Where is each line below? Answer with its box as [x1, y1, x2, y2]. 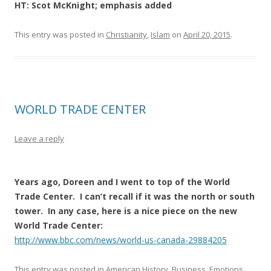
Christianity [106, 29, 147, 40]
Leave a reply [15, 133, 64, 144]
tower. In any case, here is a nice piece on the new [15, 205, 237, 217]
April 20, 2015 [183, 29, 230, 40]
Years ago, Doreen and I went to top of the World [15, 176, 230, 188]
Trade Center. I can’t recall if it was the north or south [15, 191, 255, 202]
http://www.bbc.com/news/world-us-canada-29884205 [15, 234, 227, 246]
